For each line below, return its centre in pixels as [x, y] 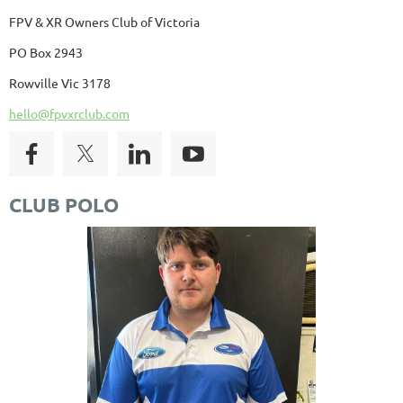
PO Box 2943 [46, 52]
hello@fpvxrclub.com [69, 113]
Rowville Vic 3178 [60, 82]
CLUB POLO [64, 204]
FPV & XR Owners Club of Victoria [104, 21]
